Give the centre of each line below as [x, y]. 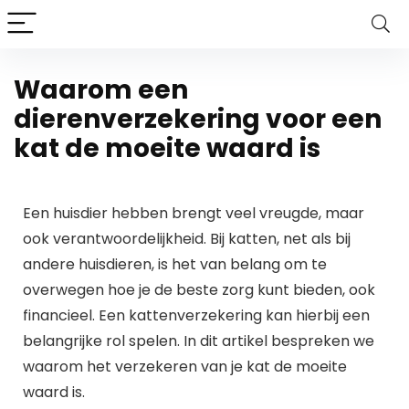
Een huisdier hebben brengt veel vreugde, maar [194, 213]
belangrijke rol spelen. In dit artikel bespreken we [199, 341]
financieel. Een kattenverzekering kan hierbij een [196, 315]
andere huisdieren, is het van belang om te [175, 264]
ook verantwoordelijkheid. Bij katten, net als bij [187, 239]
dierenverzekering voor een [198, 119]
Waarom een [101, 90]
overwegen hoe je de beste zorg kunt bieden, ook [199, 290]
